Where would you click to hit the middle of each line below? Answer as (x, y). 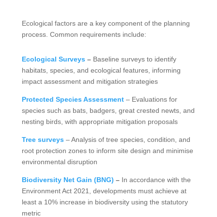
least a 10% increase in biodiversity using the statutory (105, 202)
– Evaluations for (150, 99)
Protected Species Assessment (73, 99)
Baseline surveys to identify (134, 59)
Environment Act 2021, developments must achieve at (104, 191)
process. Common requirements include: (84, 34)
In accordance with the (155, 179)
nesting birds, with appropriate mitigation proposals (100, 121)
